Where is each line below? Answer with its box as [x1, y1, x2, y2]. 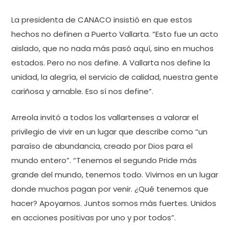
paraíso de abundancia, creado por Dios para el [11, 140, 193, 151]
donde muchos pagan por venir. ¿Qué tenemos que [11, 183, 209, 194]
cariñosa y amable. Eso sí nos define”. [11, 86, 153, 97]
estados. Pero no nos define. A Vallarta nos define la [11, 57, 210, 68]
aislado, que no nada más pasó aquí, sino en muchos [11, 43, 214, 54]
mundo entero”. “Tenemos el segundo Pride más [11, 154, 197, 166]
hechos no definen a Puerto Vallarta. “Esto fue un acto [11, 29, 218, 39]
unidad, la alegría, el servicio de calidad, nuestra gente [11, 72, 218, 82]
